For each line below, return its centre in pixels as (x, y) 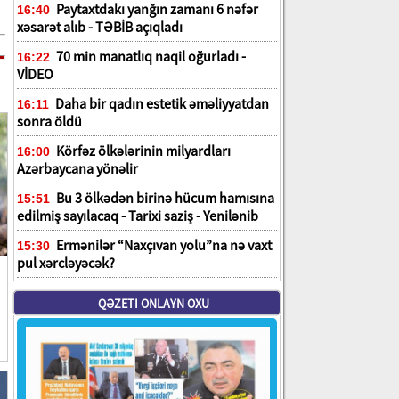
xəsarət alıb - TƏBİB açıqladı (100, 27)
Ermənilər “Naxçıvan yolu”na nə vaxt (163, 245)
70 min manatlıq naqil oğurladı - (150, 56)
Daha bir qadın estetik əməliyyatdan (161, 103)
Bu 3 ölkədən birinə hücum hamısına (164, 198)
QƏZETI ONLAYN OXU (154, 304)
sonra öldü (49, 121)
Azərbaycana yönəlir (77, 168)
